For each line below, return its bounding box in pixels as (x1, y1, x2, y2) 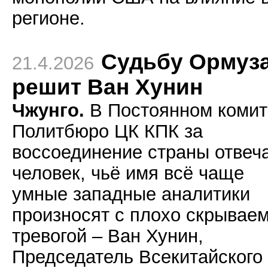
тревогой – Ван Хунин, (12, 226, 203, 246)
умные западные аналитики (12, 184, 250, 204)
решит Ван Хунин (12, 75, 203, 99)
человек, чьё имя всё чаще (12, 163, 244, 183)
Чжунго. (12, 100, 84, 120)
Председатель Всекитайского (12, 246, 263, 267)
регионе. (12, 8, 85, 28)
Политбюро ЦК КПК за (12, 121, 203, 141)
